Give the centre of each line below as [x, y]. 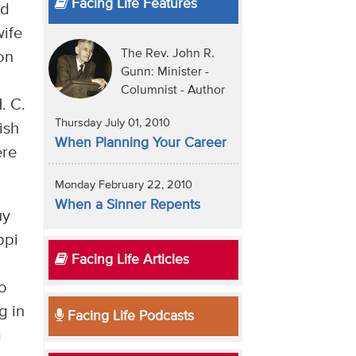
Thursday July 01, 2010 [112, 124]
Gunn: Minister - [164, 73]
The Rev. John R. [167, 54]
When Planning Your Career [140, 143]
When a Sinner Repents [127, 205]
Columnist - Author [172, 91]
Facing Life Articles [128, 260]
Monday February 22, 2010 [123, 186]
